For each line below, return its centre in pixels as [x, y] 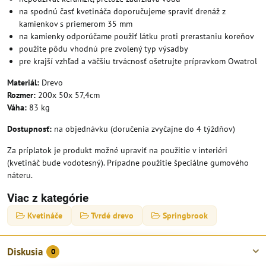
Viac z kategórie [48, 198]
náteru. [20, 175]
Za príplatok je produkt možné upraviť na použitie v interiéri [117, 150]
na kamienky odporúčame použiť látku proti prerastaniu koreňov [137, 36]
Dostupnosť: [29, 129]
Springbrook [185, 215]
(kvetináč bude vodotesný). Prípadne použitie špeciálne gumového [128, 162]
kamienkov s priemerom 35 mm [76, 23]
